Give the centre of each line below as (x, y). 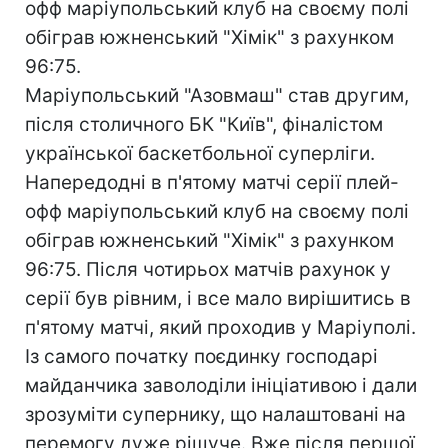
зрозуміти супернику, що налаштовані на (215, 414)
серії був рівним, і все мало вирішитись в (218, 298)
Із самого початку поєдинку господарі (201, 356)
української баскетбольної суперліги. (200, 153)
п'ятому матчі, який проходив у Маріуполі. (220, 327)
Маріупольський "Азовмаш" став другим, (217, 95)
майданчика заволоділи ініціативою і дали (221, 385)
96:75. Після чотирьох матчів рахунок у (208, 269)
